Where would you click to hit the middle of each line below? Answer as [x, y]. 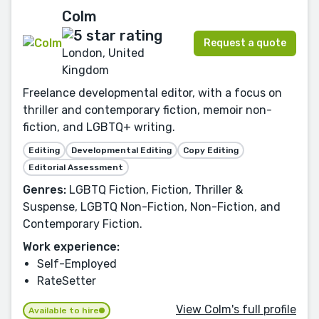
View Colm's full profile [236, 310]
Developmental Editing [121, 150]
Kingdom [85, 70]
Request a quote [245, 43]
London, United [103, 53]
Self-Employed [77, 263]
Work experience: [71, 246]
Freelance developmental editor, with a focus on [152, 93]
